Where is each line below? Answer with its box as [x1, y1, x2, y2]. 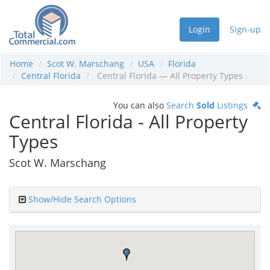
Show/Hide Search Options [28, 193, 136, 205]
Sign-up [230, 24, 261, 35]
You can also [113, 99, 166, 111]
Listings [215, 99, 253, 111]
